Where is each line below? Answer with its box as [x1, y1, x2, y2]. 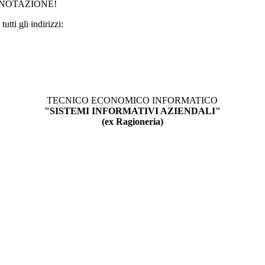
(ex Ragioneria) [101, 117, 163, 127]
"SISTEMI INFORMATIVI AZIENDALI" [44, 106, 221, 117]
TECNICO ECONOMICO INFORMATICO [47, 95, 218, 106]
